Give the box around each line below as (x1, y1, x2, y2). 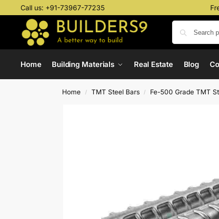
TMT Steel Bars (91, 88, 140, 96)
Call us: (20, 3, 45, 12)
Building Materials (51, 60, 115, 69)
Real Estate (133, 60, 173, 69)
